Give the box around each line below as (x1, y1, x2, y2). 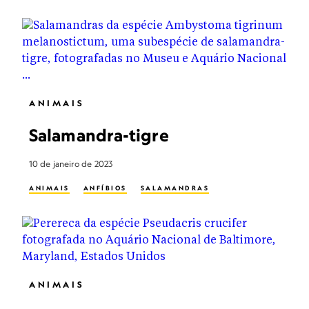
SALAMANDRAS (140, 184, 209, 192)
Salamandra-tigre (29, 125, 169, 146)
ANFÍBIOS (83, 184, 127, 192)
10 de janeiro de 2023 (29, 159, 113, 169)
